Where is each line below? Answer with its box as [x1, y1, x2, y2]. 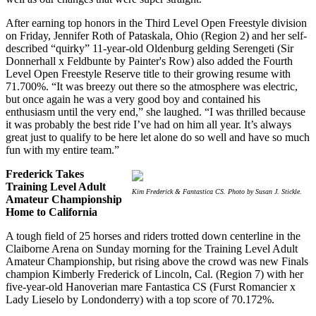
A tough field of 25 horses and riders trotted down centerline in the [6, 230, 300, 243]
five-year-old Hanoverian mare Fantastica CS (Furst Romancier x [6, 281, 296, 293]
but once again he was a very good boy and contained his [6, 93, 260, 106]
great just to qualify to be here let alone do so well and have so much [6, 131, 310, 144]
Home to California [6, 206, 97, 219]
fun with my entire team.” [6, 144, 119, 157]
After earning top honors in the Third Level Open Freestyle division [6, 17, 307, 30]
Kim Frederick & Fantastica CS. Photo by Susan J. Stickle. [132, 188, 302, 196]
